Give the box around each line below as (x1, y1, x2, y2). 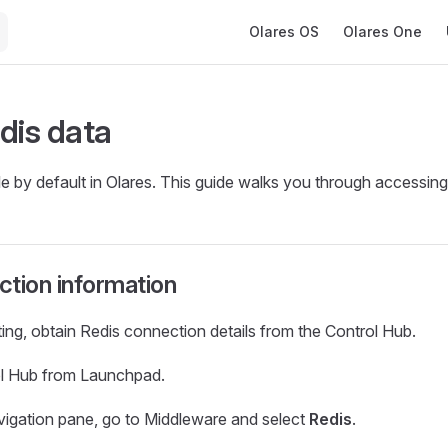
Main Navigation (237, 2, 354, 22)
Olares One (343, 23, 422, 40)
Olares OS (249, 23, 319, 40)
